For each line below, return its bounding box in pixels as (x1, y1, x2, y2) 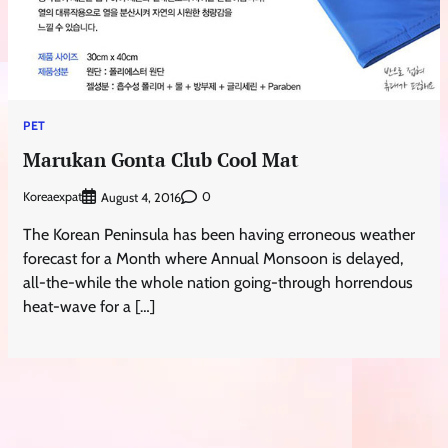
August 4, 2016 (101, 189, 182, 205)
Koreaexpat (23, 189, 83, 205)
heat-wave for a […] (23, 296, 156, 316)
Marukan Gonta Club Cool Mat (23, 146, 300, 172)
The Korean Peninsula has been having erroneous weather (23, 224, 416, 244)
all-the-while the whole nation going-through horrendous (23, 272, 414, 292)
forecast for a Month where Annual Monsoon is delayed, (23, 248, 404, 268)
